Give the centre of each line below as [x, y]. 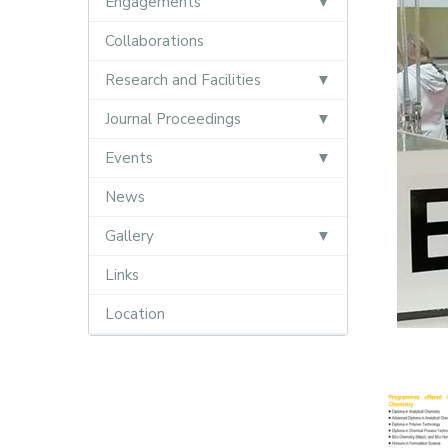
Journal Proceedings [172, 119]
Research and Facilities [182, 80]
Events [128, 158]
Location [134, 314]
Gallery [129, 236]
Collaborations [154, 41]
